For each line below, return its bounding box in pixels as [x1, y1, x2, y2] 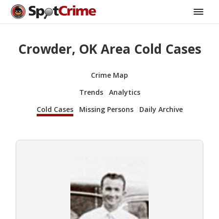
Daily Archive [139, 104, 183, 114]
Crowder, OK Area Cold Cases [18, 40, 201, 58]
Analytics [109, 87, 140, 97]
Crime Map [91, 70, 128, 80]
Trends [79, 87, 103, 97]
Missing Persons [79, 104, 133, 114]
